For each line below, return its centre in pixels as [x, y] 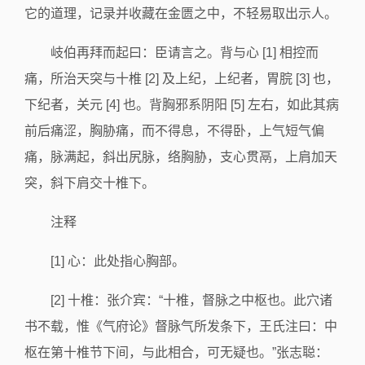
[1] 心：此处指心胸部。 [118, 261]
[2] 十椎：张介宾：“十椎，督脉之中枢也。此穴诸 [191, 300]
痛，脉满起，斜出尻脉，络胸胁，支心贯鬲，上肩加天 [181, 157]
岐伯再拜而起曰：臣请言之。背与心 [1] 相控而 [185, 53]
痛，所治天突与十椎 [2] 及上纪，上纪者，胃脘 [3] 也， [182, 79]
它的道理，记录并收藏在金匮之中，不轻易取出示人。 [181, 13]
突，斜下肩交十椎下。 [90, 183]
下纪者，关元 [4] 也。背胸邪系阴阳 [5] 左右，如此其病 [182, 105]
